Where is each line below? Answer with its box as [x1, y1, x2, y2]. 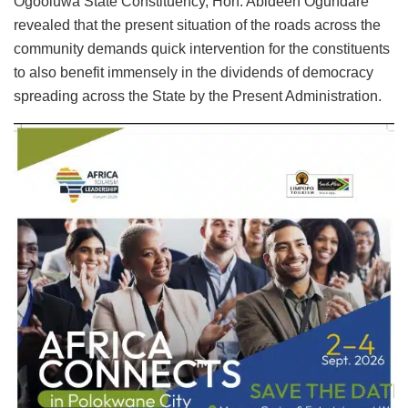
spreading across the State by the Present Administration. [14, 87, 382, 104]
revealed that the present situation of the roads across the [14, 16, 381, 33]
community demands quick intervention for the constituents [14, 40, 390, 56]
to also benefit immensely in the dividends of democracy [14, 64, 373, 80]
